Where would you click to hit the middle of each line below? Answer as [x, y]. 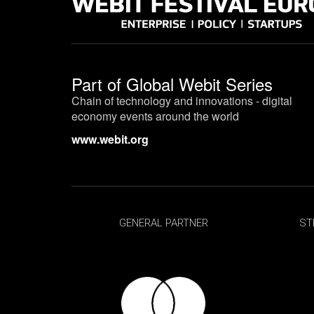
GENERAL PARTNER [163, 223]
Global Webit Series [199, 84]
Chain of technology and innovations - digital [182, 101]
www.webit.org [110, 139]
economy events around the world [155, 116]
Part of [99, 84]
